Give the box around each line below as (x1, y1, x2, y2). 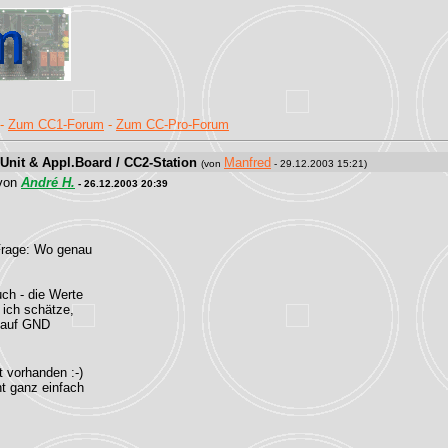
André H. (21, 175, 75, 190)
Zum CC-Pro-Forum (116, 117, 229, 132)
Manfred (224, 155, 271, 170)
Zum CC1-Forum (8, 117, 104, 132)
